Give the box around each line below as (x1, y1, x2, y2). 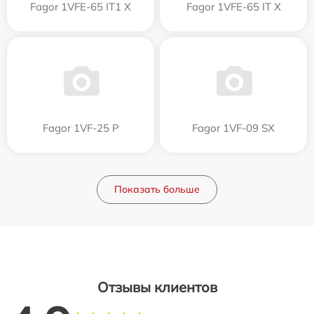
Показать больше (114, 182, 200, 196)
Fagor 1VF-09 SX (192, 121, 275, 135)
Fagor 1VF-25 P (42, 121, 119, 135)
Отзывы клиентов (97, 278, 217, 296)
